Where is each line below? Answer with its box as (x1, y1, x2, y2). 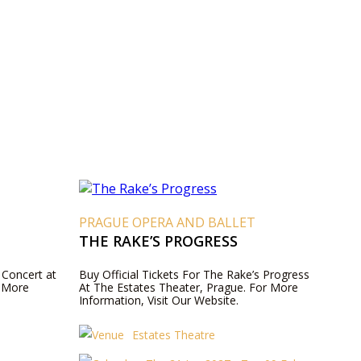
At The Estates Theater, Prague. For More (79, 280, 299, 295)
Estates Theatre (132, 327, 216, 342)
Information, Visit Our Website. (79, 293, 239, 308)
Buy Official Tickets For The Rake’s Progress (79, 267, 310, 282)
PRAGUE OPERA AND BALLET (79, 214, 256, 231)
